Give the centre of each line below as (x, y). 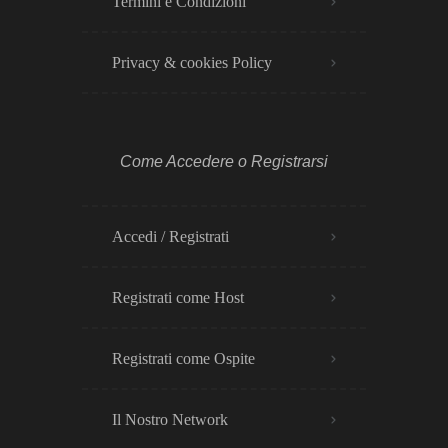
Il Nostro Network (170, 419)
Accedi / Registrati (170, 236)
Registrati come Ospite (183, 358)
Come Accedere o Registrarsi (224, 161)
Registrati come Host (178, 297)
